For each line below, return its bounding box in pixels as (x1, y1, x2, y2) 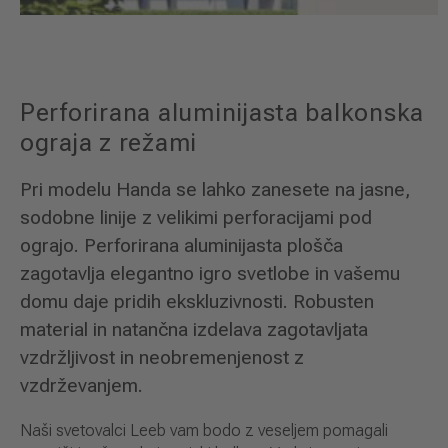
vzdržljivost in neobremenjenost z (20, 346, 304, 370)
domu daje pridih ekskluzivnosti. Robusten (20, 290, 374, 314)
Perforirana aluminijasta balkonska (20, 97, 425, 127)
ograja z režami (20, 127, 198, 157)
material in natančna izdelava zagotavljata (20, 318, 368, 342)
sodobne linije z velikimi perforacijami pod (20, 206, 372, 230)
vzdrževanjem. (20, 374, 143, 398)
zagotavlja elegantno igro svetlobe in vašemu (20, 262, 400, 286)
